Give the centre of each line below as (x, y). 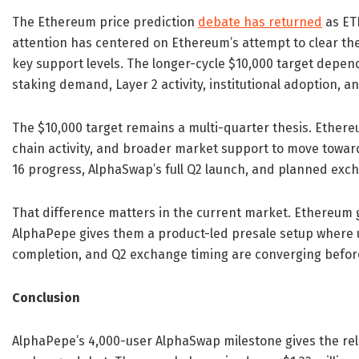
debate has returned (260, 22)
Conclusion (46, 298)
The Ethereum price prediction (105, 22)
